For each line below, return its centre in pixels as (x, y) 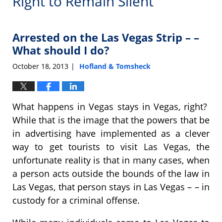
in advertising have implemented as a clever (111, 133)
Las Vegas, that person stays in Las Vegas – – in (111, 187)
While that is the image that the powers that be (111, 120)
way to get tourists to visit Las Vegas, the (111, 146)
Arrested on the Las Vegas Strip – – (106, 37)
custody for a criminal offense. (76, 200)
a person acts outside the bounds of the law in (111, 173)
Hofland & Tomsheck (115, 66)
